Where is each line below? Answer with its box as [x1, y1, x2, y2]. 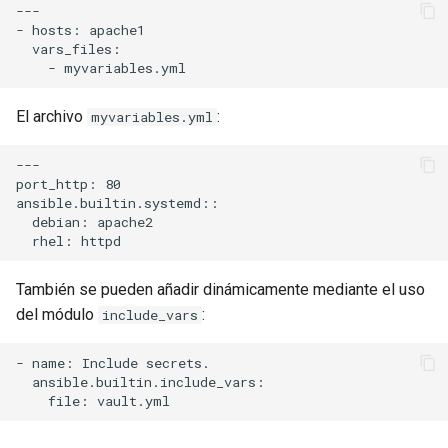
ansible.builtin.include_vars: [16, 372, 265, 391]
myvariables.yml [91, 108, 213, 126]
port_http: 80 [16, 174, 121, 193]
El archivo [16, 107, 87, 126]
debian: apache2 [16, 212, 153, 231]
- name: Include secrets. [16, 353, 210, 372]
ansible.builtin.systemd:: [16, 193, 219, 212]
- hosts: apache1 [16, 20, 145, 39]
